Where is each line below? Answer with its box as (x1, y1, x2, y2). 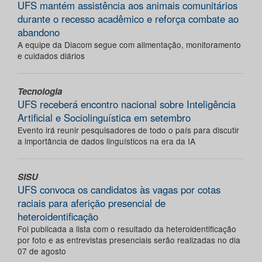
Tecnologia (18, 85, 62, 98)
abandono (18, 25, 60, 40)
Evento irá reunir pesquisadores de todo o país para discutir (18, 124, 239, 136)
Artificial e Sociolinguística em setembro (18, 111, 191, 125)
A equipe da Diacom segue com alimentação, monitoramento (18, 39, 241, 51)
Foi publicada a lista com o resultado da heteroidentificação (18, 223, 236, 235)
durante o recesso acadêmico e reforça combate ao (18, 12, 239, 26)
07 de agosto (18, 245, 66, 257)
